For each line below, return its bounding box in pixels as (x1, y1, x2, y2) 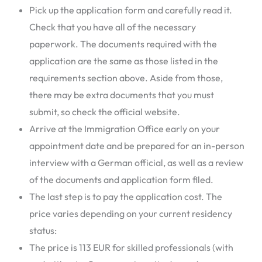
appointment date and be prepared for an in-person (29, 139, 244, 151)
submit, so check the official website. (29, 105, 180, 118)
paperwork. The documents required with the (29, 37, 217, 50)
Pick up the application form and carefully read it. (29, 4, 232, 16)
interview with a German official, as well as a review (29, 156, 243, 168)
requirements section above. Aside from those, (29, 71, 223, 84)
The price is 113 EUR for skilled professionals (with (29, 241, 233, 253)
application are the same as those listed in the (29, 54, 218, 67)
